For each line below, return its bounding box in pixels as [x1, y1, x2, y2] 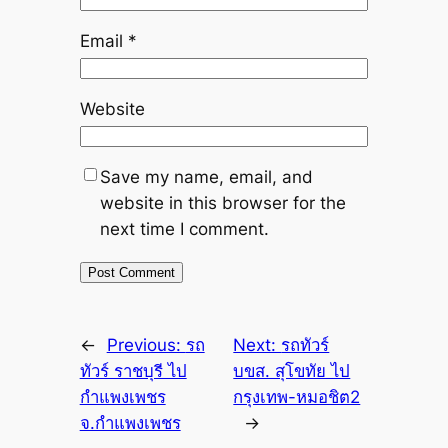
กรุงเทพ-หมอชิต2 [233, 387, 361, 408]
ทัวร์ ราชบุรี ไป [79, 361, 187, 382]
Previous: [106, 335, 186, 356]
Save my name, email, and [99, 166, 313, 187]
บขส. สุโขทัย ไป [233, 361, 351, 382]
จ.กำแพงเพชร [79, 413, 181, 434]
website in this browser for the [99, 192, 346, 213]
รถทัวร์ [281, 335, 330, 356]
